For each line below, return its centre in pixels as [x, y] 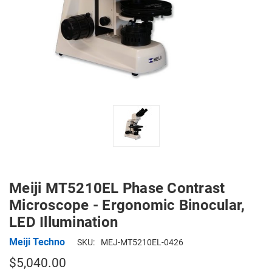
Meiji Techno [37, 242]
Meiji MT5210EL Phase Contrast [117, 188]
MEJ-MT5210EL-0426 [142, 242]
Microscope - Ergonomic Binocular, [127, 205]
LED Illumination [63, 222]
